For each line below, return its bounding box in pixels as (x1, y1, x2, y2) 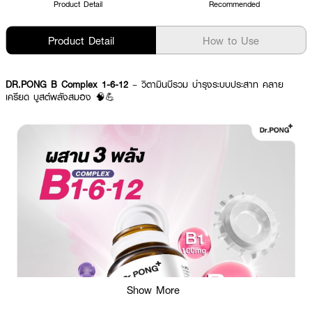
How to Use (203, 33, 259, 47)
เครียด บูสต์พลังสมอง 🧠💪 (6, 91, 115, 103)
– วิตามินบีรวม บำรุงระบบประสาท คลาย (128, 78, 283, 91)
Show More (127, 283, 180, 297)
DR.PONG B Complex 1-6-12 (6, 78, 128, 91)
